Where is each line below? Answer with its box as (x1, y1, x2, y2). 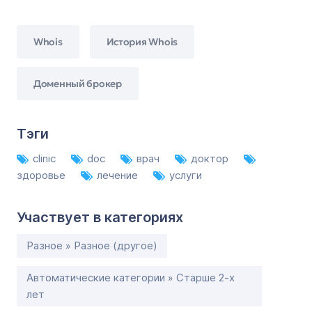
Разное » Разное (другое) (26, 239, 157, 252)
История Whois (106, 35, 178, 48)
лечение (97, 169, 141, 182)
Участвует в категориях (17, 209, 183, 226)
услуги (169, 169, 202, 182)
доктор (191, 152, 231, 165)
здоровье (17, 169, 68, 182)
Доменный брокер (33, 77, 122, 90)
